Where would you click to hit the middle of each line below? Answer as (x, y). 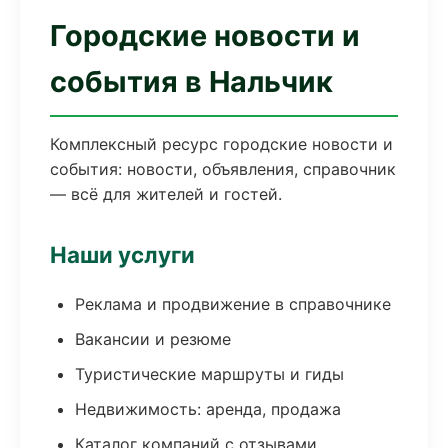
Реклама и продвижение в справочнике (233, 304)
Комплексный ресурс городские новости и (221, 144)
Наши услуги (122, 254)
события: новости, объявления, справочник (223, 169)
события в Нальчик (191, 81)
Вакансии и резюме (153, 339)
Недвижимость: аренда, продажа (208, 409)
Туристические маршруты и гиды (209, 374)
